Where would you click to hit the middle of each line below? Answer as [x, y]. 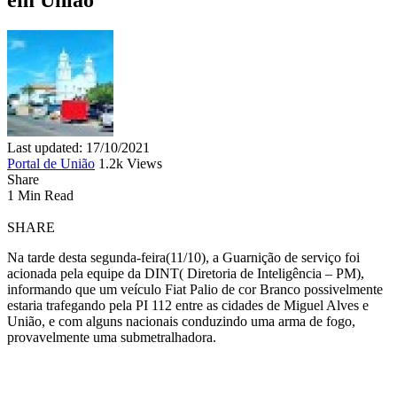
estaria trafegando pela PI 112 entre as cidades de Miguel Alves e [188, 305]
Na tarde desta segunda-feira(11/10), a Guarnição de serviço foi [183, 257]
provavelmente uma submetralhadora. [112, 337]
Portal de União [51, 163]
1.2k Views [130, 163]
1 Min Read [40, 195]
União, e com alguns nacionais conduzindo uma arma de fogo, [181, 321]
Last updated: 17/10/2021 [78, 147]
